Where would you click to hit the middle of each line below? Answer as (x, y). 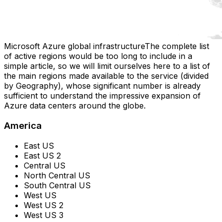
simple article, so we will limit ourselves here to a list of (107, 66)
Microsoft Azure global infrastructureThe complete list (107, 46)
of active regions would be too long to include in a (98, 56)
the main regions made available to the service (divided (106, 76)
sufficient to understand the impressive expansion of (102, 96)
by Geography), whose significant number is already (102, 86)
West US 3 (44, 215)
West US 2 (44, 205)
